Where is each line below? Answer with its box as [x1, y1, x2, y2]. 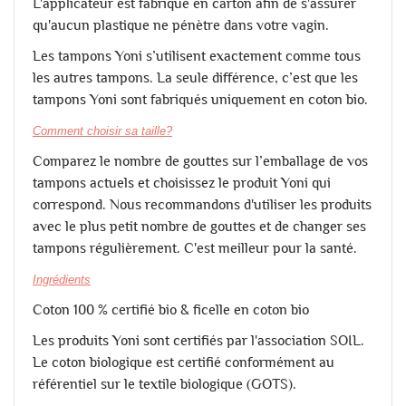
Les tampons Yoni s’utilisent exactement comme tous [33, 47, 361, 63]
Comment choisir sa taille [33, 123, 166, 138]
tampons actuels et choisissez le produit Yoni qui [33, 174, 331, 190]
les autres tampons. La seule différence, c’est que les [33, 69, 358, 85]
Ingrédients [33, 272, 91, 286]
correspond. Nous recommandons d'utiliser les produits [33, 196, 372, 212]
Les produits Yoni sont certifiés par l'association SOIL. [33, 332, 364, 348]
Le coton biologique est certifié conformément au [33, 353, 334, 370]
